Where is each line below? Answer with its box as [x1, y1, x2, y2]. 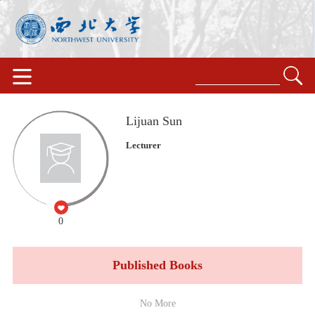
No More [139, 297, 176, 309]
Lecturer [126, 139, 162, 150]
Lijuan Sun [126, 113, 183, 128]
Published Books [112, 257, 202, 272]
